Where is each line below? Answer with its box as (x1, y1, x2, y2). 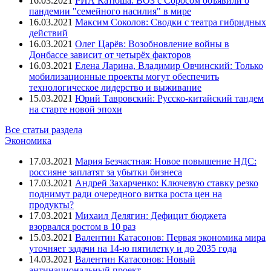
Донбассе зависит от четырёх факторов (29, 49, 191, 60)
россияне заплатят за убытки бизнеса (29, 166, 182, 177)
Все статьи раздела (5, 124, 82, 135)
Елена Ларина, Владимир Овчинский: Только (75, 60, 263, 71)
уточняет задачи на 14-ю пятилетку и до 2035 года (29, 243, 237, 253)
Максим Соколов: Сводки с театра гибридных (75, 16, 266, 27)
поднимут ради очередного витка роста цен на (29, 188, 222, 199)
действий (29, 27, 68, 38)
